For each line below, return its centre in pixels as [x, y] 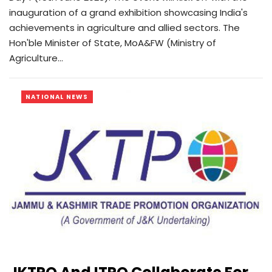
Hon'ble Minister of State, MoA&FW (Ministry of [113, 43]
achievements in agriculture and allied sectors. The [124, 28]
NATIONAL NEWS [57, 97]
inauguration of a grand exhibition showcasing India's [128, 13]
